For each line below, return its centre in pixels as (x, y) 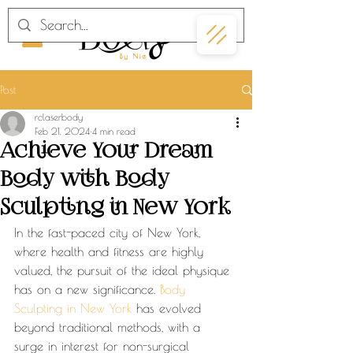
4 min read (114, 131)
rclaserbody (59, 117)
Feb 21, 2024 (62, 131)
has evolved (169, 308)
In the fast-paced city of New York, (110, 232)
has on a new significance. (87, 289)
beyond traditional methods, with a (110, 327)
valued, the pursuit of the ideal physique (124, 270)
